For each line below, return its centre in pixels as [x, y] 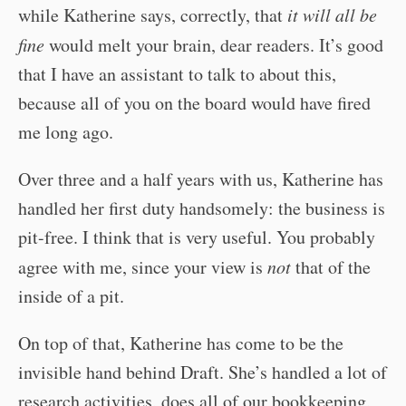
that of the [331, 267]
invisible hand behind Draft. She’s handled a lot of [203, 372]
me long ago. [66, 132]
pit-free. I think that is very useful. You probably [197, 237]
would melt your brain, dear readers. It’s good [214, 45]
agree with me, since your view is [143, 267]
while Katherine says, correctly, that [153, 15]
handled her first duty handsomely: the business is [202, 208]
